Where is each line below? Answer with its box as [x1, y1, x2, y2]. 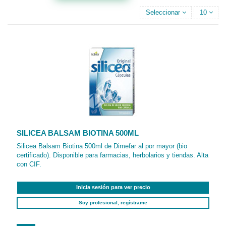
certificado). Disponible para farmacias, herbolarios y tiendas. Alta [17, 151, 209, 159]
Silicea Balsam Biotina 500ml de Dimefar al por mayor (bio [17, 142, 188, 150]
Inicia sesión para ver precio [76, 184, 150, 191]
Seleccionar [145, 9, 180, 17]
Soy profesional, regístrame [79, 200, 147, 206]
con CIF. [17, 160, 42, 168]
